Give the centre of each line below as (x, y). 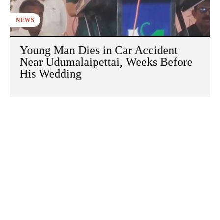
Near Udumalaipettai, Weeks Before (106, 62)
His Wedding (51, 74)
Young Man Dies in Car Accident (99, 50)
